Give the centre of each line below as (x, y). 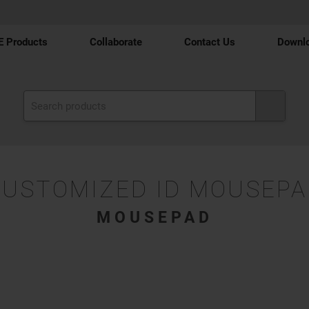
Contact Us (210, 42)
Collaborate (116, 42)
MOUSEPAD (154, 217)
